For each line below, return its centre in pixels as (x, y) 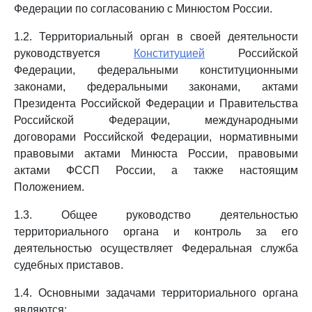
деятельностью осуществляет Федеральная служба (156, 248)
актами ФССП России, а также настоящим (156, 170)
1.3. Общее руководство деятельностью (156, 215)
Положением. (49, 187)
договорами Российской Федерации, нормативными (156, 137)
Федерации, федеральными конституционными (156, 70)
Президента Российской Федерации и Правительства (156, 103)
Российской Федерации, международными (156, 120)
